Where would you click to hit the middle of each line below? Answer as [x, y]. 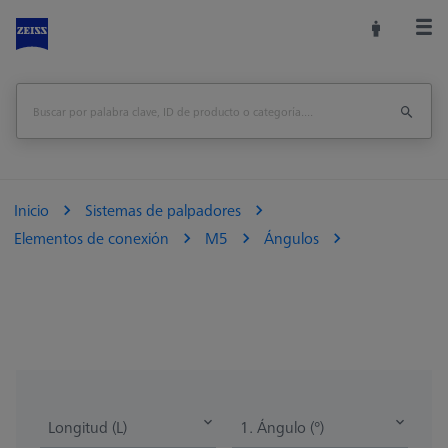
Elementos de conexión [91, 238]
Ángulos [291, 238]
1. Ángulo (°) [282, 427]
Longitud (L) [87, 427]
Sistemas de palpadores [163, 210]
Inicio [31, 210]
